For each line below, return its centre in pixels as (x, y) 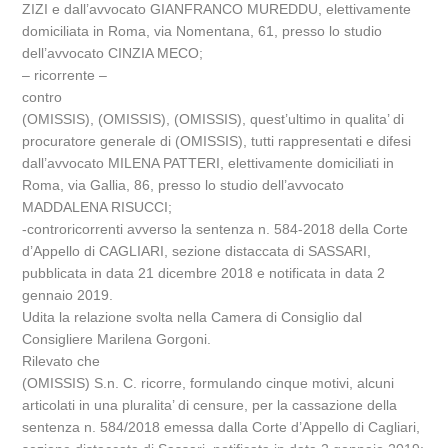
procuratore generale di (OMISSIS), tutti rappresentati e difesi (217, 141)
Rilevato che (61, 361)
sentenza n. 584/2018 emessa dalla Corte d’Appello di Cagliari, (221, 427)
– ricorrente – (65, 75)
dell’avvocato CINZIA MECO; (113, 53)
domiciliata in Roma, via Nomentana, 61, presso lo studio (202, 31)
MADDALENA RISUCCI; (97, 207)
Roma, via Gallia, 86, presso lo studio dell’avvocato (183, 185)
